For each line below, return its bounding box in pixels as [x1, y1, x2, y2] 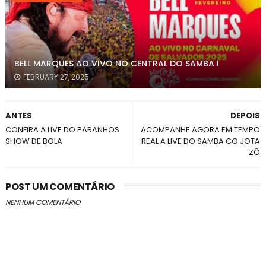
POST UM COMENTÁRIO [5, 180, 115, 194]
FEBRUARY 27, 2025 [23, 72, 89, 82]
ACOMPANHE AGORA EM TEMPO [141, 124, 261, 135]
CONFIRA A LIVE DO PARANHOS [5, 124, 119, 135]
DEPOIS [230, 110, 261, 121]
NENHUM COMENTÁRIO [5, 197, 80, 207]
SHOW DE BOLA [5, 135, 62, 147]
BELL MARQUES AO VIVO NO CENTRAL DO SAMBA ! [14, 58, 219, 69]
